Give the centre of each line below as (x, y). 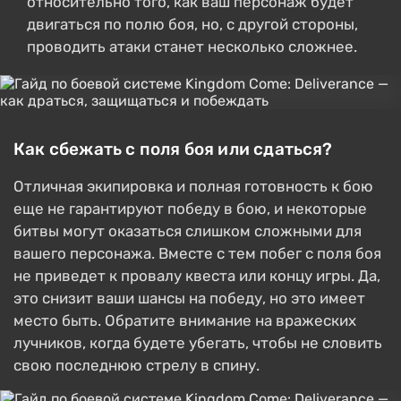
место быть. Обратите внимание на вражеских (185, 320)
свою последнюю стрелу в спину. (137, 365)
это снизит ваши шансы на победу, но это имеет (189, 298)
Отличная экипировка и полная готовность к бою (193, 186)
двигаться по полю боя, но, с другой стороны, (192, 24)
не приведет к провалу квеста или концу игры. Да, (197, 276)
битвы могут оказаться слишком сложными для (188, 231)
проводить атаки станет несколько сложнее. (192, 47)
